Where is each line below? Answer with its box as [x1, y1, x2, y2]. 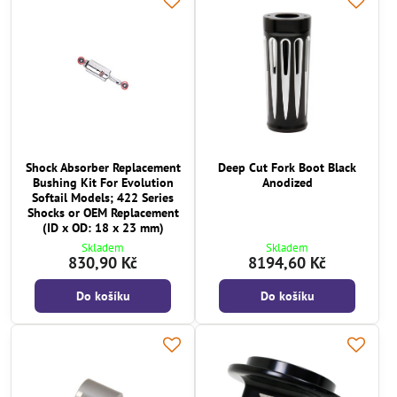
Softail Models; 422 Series [32, 189, 174, 206]
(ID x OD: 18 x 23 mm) [42, 219, 164, 236]
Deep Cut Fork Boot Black [218, 159, 356, 175]
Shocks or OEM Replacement [27, 204, 179, 221]
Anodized [261, 174, 313, 191]
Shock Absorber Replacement [25, 159, 181, 175]
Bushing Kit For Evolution [32, 174, 174, 191]
